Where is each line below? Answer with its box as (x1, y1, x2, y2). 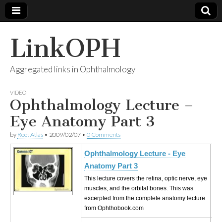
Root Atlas (17, 131, 43, 138)
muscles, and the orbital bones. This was (84, 185, 193, 192)
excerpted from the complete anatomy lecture (84, 195, 205, 202)
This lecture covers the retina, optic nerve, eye (84, 175, 207, 182)
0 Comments (87, 131, 120, 138)
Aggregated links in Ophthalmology (10, 64, 135, 74)
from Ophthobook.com (84, 205, 144, 212)
